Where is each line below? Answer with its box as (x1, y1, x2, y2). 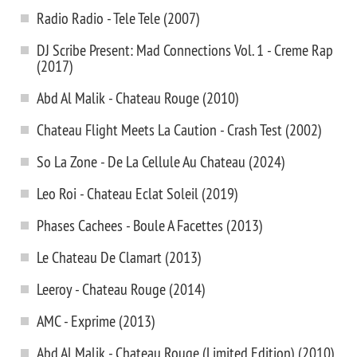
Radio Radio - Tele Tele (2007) (37, 8, 200, 28)
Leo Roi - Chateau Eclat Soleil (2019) (37, 183, 238, 203)
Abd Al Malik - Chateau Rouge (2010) (37, 88, 239, 108)
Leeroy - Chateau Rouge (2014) (37, 279, 206, 299)
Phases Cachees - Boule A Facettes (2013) (37, 215, 263, 235)
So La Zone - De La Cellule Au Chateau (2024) (37, 151, 285, 171)
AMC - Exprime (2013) (37, 311, 155, 331)
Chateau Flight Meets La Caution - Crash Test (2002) (37, 120, 322, 139)
